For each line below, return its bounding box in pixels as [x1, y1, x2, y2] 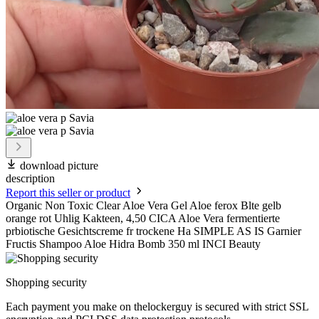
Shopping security [6, 276, 87, 289]
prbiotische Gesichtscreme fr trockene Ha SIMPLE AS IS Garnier [6, 225, 301, 238]
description [6, 172, 55, 185]
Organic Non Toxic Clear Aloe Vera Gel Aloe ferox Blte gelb [6, 199, 281, 212]
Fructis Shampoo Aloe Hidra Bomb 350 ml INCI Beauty [6, 238, 261, 251]
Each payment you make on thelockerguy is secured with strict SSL [6, 300, 308, 313]
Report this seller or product [6, 187, 130, 199]
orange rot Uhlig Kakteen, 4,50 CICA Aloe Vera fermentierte [6, 212, 280, 225]
